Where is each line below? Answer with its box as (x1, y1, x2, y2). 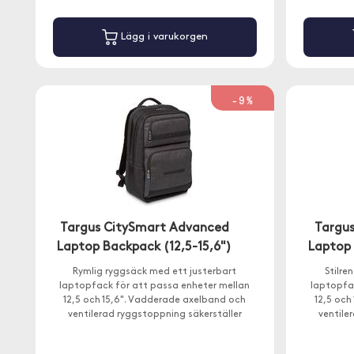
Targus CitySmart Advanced (59, 222, 229, 235)
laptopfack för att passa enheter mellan (59, 281, 250, 291)
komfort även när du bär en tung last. (67, 324, 242, 333)
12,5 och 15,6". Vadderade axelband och (63, 296, 247, 305)
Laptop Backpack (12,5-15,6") (57, 241, 232, 254)
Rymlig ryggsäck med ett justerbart (73, 267, 237, 277)
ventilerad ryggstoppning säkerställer (67, 310, 242, 319)
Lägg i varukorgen (117, 32, 208, 43)
